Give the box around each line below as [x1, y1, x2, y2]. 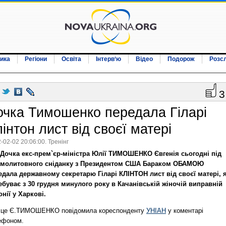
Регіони [25, 55, 47, 63]
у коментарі [166, 207, 203, 215]
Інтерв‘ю [96, 55, 121, 63]
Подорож [167, 55, 195, 63]
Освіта [62, 55, 81, 63]
